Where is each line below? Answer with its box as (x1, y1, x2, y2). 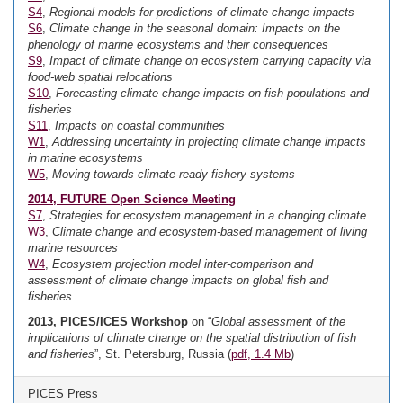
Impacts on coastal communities (55, 119, 225, 132)
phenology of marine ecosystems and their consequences (28, 38, 328, 51)
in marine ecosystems (28, 151, 143, 165)
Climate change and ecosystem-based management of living (52, 225, 367, 238)
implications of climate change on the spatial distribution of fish (28, 331, 356, 345)
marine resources (28, 241, 118, 255)
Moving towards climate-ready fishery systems (52, 167, 295, 181)
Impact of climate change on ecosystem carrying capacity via (49, 54, 371, 67)
